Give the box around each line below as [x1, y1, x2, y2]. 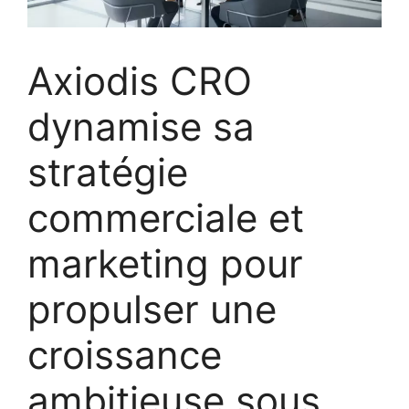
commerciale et [27, 194, 304, 242]
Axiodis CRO [27, 58, 252, 105]
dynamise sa [27, 103, 255, 151]
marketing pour [27, 240, 303, 288]
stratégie [27, 149, 188, 196]
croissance [27, 331, 222, 379]
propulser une [27, 286, 277, 333]
